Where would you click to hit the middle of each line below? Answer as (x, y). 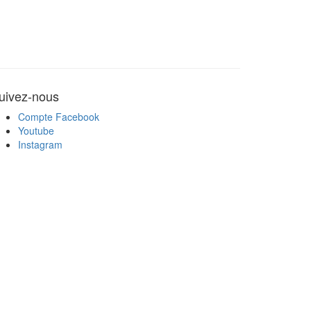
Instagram (40, 144)
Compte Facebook (59, 116)
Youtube (36, 130)
